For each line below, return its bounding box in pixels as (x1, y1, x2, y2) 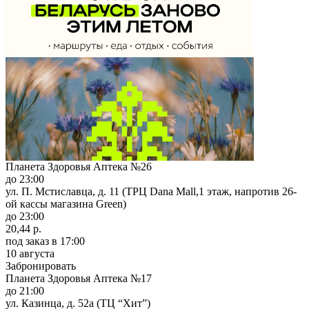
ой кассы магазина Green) (6, 197, 126, 210)
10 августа (6, 247, 54, 259)
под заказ (6, 235, 49, 247)
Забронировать (6, 259, 76, 272)
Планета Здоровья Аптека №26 (6, 160, 152, 172)
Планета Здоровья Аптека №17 (6, 272, 152, 284)
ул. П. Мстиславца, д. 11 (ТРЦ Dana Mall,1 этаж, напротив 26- (6, 185, 297, 197)
